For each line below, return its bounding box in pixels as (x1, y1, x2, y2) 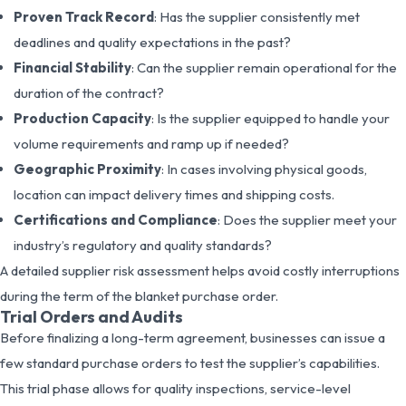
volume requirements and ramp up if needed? (14, 134, 289, 152)
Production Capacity (14, 109, 151, 127)
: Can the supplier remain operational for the (131, 58, 397, 76)
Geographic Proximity (14, 159, 161, 178)
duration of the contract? (14, 83, 164, 101)
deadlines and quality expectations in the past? (14, 33, 291, 51)
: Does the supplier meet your (217, 210, 397, 228)
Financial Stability (14, 58, 131, 76)
